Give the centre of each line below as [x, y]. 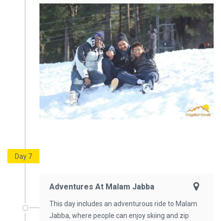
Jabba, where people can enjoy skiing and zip [119, 216]
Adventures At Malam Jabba [102, 187]
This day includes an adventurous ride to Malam [123, 204]
